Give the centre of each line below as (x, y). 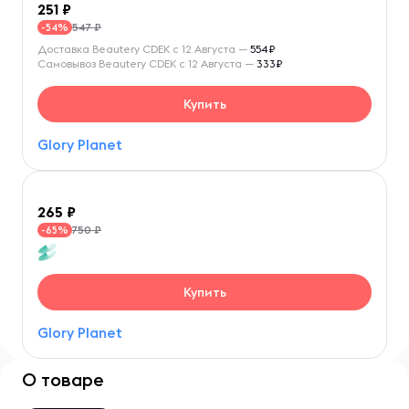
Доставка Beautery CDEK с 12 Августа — (144, 49)
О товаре (63, 379)
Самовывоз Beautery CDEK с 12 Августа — (147, 63)
